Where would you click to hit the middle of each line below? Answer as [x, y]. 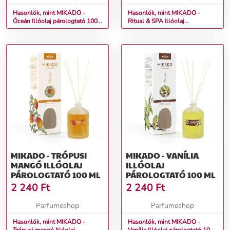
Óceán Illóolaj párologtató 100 [22, 21]
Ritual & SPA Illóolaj [146, 21]
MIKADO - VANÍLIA [162, 156]
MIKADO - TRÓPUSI [49, 156]
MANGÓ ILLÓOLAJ [27, 165]
